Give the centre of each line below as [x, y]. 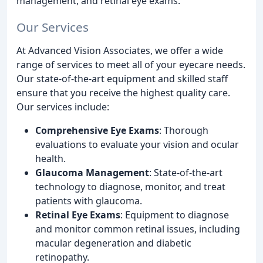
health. [50, 158]
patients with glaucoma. [89, 200]
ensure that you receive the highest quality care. [123, 92]
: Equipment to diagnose [175, 215]
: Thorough [184, 130]
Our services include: [63, 107]
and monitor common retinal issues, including [138, 229]
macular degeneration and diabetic [113, 243]
